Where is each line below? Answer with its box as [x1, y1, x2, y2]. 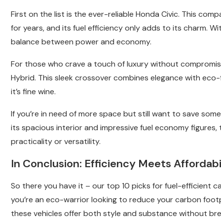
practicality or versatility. [11, 136, 101, 147]
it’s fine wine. [11, 86, 56, 97]
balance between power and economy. [11, 37, 151, 47]
